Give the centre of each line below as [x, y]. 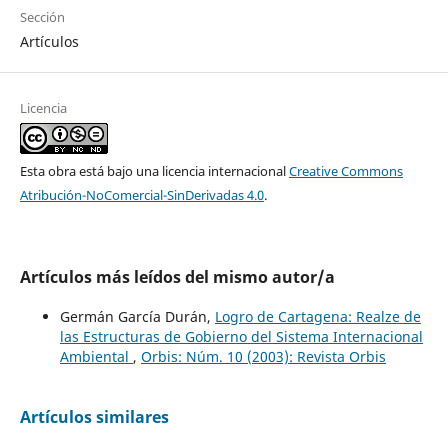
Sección [42, 16]
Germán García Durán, [137, 316]
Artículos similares [94, 416]
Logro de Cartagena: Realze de [317, 316]
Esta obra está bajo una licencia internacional [154, 170]
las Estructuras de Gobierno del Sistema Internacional [241, 336]
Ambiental [96, 356]
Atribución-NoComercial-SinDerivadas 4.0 [141, 194]
